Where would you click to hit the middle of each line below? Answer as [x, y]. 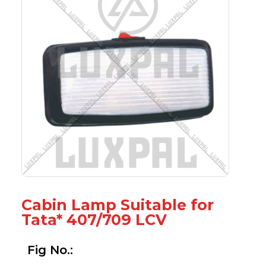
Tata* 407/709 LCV [94, 219]
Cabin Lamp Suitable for [118, 205]
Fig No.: [50, 250]
